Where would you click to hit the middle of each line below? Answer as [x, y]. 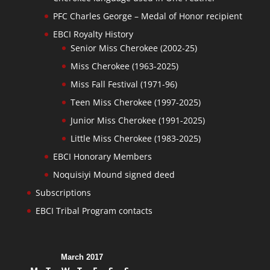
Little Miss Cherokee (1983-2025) [135, 138]
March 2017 [82, 257]
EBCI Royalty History [93, 34]
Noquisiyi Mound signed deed [114, 174]
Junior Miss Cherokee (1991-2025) [137, 120]
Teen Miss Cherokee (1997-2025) [135, 102]
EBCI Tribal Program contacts [94, 210]
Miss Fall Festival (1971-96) [124, 84]
